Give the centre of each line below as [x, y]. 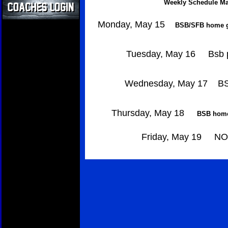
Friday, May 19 [173, 137]
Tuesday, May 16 [162, 54]
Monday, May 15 [131, 24]
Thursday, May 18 [149, 113]
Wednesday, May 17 [170, 83]
